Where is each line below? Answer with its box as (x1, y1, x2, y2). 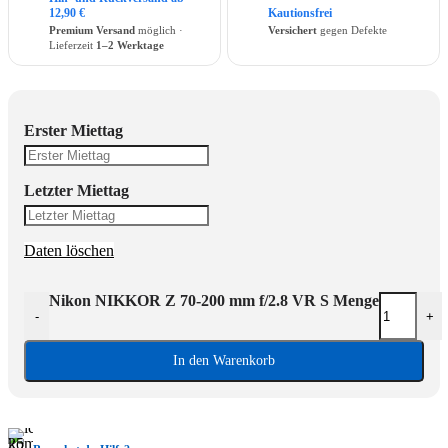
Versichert (268, 24, 317, 37)
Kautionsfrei (268, 6, 332, 21)
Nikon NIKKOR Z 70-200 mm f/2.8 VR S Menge (49, 292, 379, 310)
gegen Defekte (317, 24, 387, 37)
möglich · (135, 24, 183, 37)
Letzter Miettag (24, 182, 129, 200)
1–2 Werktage (96, 39, 164, 52)
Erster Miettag (24, 122, 123, 140)
